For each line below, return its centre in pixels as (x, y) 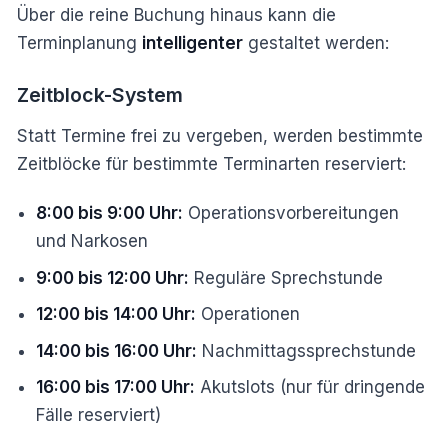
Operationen (248, 314)
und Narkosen (92, 241)
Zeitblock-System (100, 95)
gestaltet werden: (316, 42)
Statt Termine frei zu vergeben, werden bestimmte (220, 135)
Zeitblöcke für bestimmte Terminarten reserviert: (211, 163)
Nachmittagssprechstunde (307, 350)
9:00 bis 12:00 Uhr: (113, 277)
